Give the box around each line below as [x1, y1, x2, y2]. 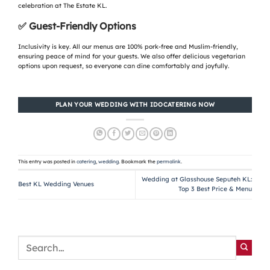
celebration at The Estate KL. [18, 1, 107, 10]
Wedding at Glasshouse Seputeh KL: [142, 175, 252, 184]
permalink [157, 159, 181, 165]
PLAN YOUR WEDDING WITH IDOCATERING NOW [55, 101, 215, 108]
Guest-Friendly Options [29, 20, 136, 33]
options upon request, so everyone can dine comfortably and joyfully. [18, 61, 229, 70]
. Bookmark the [119, 159, 157, 165]
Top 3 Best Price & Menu [178, 185, 252, 193]
